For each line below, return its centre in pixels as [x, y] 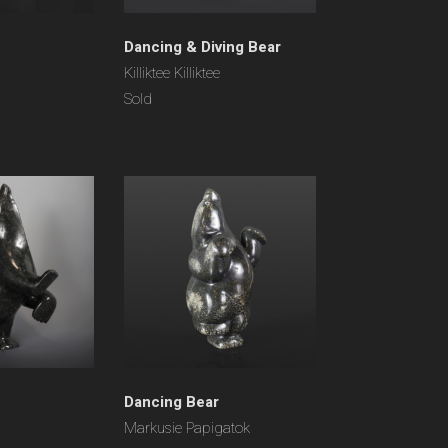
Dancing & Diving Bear [202, 47]
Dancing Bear [171, 402]
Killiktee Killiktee [172, 73]
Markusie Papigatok [187, 428]
